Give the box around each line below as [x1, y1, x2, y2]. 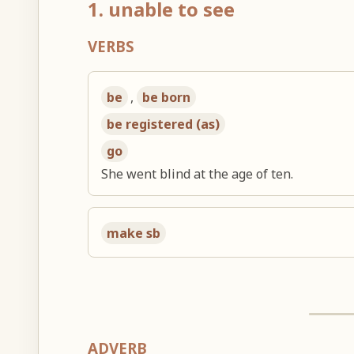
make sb [107, 224, 161, 242]
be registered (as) [107, 115, 220, 133]
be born [142, 88, 191, 106]
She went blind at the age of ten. [101, 164, 294, 183]
